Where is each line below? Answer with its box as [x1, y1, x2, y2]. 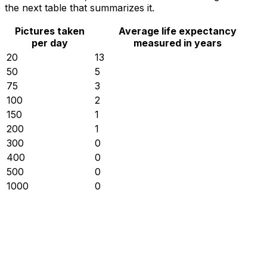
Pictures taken [14, 25, 85, 38]
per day [31, 37, 68, 49]
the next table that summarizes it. [5, 2, 154, 14]
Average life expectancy [119, 25, 237, 38]
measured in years [133, 37, 222, 49]
